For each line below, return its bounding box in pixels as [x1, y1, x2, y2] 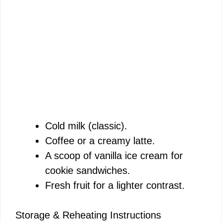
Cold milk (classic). [45, 120, 127, 131]
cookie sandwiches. [45, 165, 130, 176]
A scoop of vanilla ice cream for [45, 150, 183, 161]
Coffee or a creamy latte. [45, 135, 155, 146]
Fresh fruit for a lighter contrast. [45, 179, 185, 191]
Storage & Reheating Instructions [15, 209, 161, 221]
